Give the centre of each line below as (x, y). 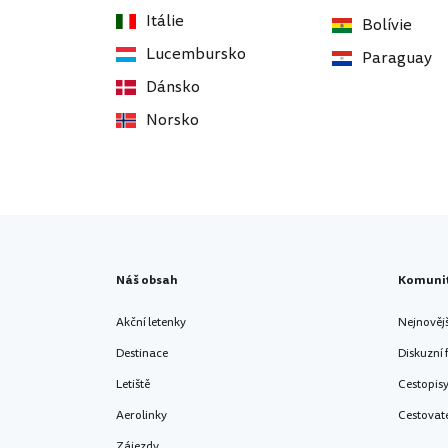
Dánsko (173, 87)
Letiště (133, 384)
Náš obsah (147, 280)
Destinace (142, 353)
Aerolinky (141, 415)
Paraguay (397, 58)
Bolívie (387, 25)
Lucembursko (196, 54)
